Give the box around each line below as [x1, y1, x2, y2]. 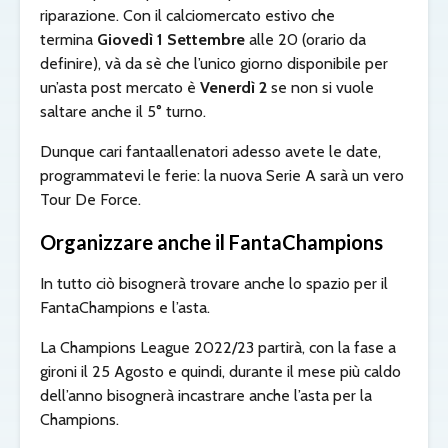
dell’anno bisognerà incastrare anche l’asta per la [40, 385, 372, 405]
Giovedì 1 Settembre [97, 29, 245, 49]
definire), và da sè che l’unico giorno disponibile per [40, 53, 388, 73]
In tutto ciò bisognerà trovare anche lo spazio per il [40, 273, 388, 293]
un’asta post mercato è [40, 77, 200, 97]
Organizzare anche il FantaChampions [40, 229, 383, 254]
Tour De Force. [40, 189, 141, 209]
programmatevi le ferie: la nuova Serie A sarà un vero [40, 165, 404, 185]
